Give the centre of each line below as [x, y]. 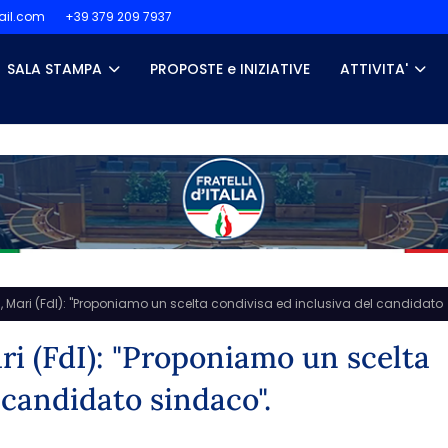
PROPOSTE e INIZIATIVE [230, 69]
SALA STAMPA [54, 69]
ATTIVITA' [374, 69]
